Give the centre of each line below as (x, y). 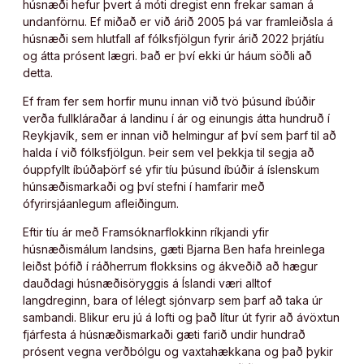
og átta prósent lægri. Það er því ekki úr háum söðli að (167, 55)
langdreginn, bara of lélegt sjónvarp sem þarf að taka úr (173, 300)
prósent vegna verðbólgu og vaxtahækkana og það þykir (178, 351)
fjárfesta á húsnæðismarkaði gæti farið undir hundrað (164, 334)
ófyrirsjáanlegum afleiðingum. (101, 203)
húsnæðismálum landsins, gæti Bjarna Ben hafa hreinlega (174, 249)
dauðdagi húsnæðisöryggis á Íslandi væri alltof (147, 283)
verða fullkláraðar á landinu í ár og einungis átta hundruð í (176, 118)
